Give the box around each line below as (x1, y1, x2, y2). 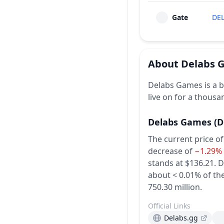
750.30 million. (148, 181, 202, 192)
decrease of (148, 145, 192, 156)
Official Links (148, 201, 190, 210)
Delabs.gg (164, 213, 198, 222)
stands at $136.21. (148, 157, 216, 168)
